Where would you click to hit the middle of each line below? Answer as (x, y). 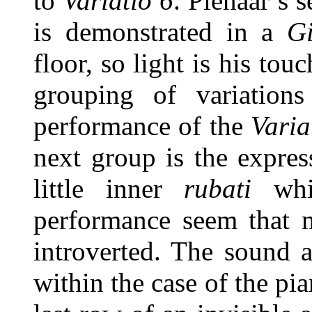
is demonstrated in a (160, 32)
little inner (109, 188)
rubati (218, 188)
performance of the (142, 126)
